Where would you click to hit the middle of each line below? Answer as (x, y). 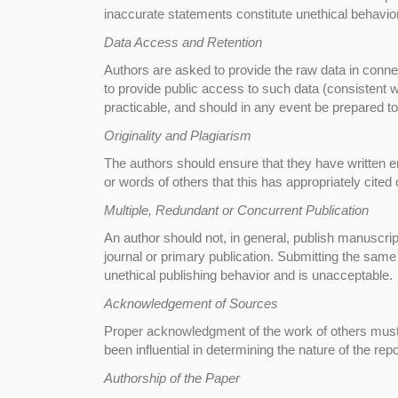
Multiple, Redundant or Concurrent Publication (236, 210)
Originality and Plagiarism (178, 135)
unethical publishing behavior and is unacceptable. (248, 275)
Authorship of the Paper (172, 378)
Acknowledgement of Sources (191, 303)
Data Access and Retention (183, 42)
